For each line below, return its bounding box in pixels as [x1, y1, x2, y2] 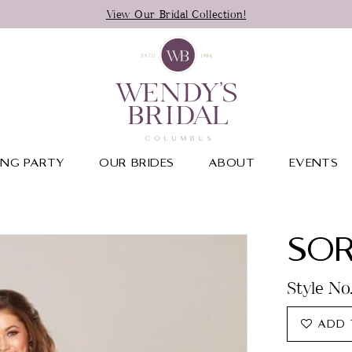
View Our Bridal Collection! [105, 6, 247, 21]
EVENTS [288, 156, 339, 170]
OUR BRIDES [99, 156, 174, 170]
